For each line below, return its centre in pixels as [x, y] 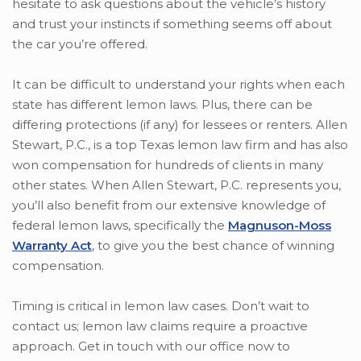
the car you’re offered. [80, 44]
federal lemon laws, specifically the [120, 226]
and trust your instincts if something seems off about [172, 24]
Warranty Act [52, 246]
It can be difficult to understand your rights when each [178, 85]
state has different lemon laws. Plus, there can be [162, 105]
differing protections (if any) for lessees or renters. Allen [180, 125]
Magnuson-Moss [280, 226]
